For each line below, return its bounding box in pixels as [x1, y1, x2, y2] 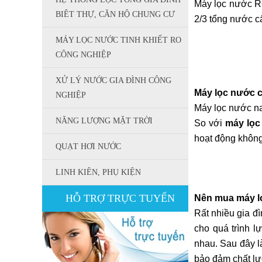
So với [194, 118, 226, 128]
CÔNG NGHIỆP [56, 50, 111, 59]
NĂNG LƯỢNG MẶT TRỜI [56, 116, 153, 125]
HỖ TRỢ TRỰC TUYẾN [65, 192, 175, 204]
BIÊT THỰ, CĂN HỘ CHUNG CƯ [56, 10, 175, 19]
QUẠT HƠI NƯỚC [56, 142, 121, 151]
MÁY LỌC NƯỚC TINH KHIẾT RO [56, 36, 181, 44]
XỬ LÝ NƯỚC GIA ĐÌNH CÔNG [56, 76, 171, 85]
